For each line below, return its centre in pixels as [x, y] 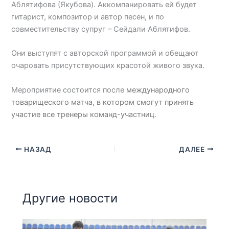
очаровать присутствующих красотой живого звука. [108, 66]
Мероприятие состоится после [69, 90]
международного [158, 90]
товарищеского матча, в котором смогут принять [103, 102]
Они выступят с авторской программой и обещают [105, 53]
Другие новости [70, 198]
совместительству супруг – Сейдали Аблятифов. [101, 29]
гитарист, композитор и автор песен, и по [88, 17]
